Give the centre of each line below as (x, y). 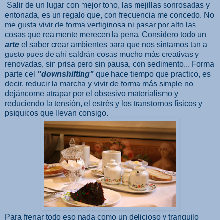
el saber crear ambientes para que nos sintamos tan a (114, 44)
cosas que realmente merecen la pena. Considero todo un (106, 34)
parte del (21, 74)
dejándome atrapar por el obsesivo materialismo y (92, 93)
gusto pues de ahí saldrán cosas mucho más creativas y (102, 54)
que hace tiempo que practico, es (152, 74)
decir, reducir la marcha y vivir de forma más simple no (99, 83)
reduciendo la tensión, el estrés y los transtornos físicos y (104, 103)
